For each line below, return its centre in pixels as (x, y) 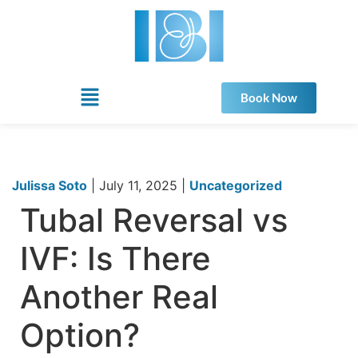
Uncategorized (236, 185)
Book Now (268, 98)
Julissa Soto (50, 185)
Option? (80, 335)
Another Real (119, 296)
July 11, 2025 (140, 185)
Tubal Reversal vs (154, 220)
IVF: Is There (115, 258)
